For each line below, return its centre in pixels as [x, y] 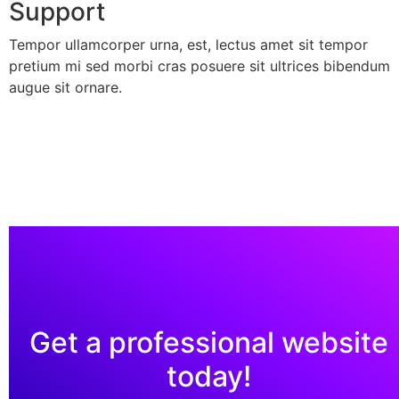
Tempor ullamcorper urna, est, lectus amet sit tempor [188, 44]
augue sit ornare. [65, 87]
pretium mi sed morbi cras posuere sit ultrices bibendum [199, 65]
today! [208, 376]
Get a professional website [208, 342]
